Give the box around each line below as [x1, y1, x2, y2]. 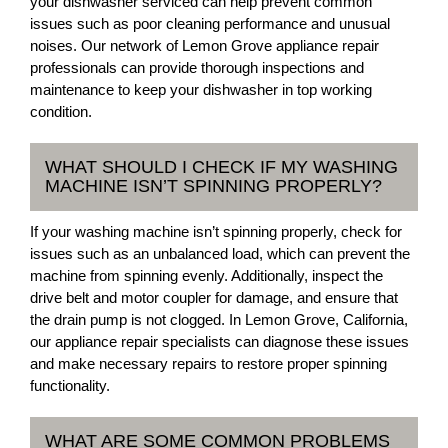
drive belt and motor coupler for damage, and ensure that [30, 288, 398, 306]
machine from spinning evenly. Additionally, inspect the [30, 266, 383, 284]
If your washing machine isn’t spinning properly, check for [30, 222, 402, 240]
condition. [30, 102, 92, 120]
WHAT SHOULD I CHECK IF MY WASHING [45, 156, 398, 177]
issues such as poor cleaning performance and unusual [30, 14, 390, 32]
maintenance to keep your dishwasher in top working [30, 80, 372, 98]
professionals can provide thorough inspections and [30, 58, 364, 76]
